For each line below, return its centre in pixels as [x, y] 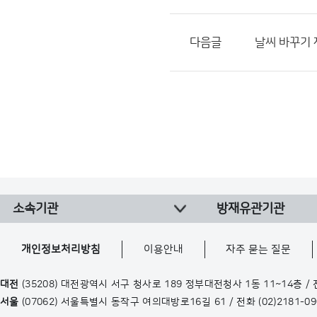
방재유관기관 [250, 209]
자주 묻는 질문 [259, 249]
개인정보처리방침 [61, 249]
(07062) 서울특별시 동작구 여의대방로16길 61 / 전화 [139, 302]
